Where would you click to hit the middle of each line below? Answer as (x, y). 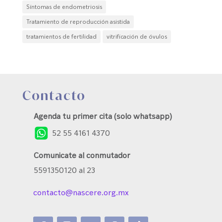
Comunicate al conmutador (82, 155)
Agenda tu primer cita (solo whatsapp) (103, 116)
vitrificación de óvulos (137, 36)
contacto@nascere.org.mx (81, 192)
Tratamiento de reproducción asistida (78, 21)
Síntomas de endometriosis (64, 6)
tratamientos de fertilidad (61, 36)
